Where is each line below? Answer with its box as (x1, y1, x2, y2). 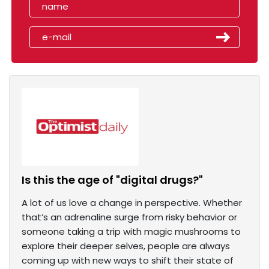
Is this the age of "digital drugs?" (22, 172, 203, 188)
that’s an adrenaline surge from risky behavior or (22, 211, 237, 224)
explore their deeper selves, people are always (22, 240, 230, 253)
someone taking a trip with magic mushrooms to (22, 225, 241, 238)
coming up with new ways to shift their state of (22, 254, 234, 267)
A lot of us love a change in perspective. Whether (22, 196, 242, 210)
